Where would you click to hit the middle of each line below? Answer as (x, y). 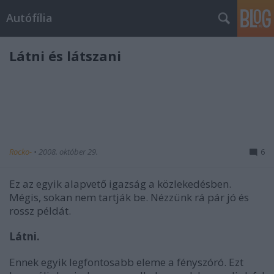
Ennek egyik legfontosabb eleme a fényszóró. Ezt (126, 262)
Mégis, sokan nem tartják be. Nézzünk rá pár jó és (129, 197)
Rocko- (21, 152)
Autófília (29, 18)
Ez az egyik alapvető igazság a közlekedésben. (120, 184)
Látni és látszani (65, 56)
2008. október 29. (68, 152)
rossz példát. (40, 211)
